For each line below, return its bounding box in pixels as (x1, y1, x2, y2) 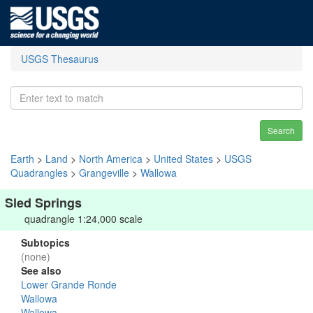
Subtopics (21, 235, 70, 249)
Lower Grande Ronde (21, 277, 117, 291)
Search (268, 124, 295, 136)
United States (154, 152, 213, 166)
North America (79, 152, 143, 166)
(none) (21, 249, 50, 263)
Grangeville (79, 166, 129, 180)
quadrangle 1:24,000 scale (24, 212, 143, 226)
